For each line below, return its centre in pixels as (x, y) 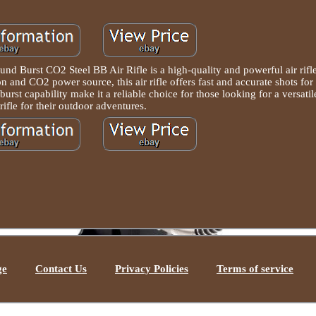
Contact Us (61, 269)
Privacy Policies (152, 269)
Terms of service (255, 269)
